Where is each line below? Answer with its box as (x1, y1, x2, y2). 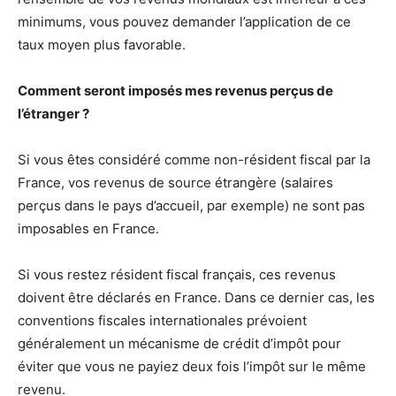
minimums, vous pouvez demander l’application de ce (18, 13, 351, 30)
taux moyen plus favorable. (18, 36, 186, 53)
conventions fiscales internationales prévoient (18, 312, 307, 329)
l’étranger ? (18, 105, 89, 122)
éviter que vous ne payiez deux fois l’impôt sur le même (18, 358, 366, 375)
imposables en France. (18, 220, 159, 237)
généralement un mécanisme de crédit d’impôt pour (18, 335, 341, 352)
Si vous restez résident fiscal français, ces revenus (18, 266, 336, 283)
